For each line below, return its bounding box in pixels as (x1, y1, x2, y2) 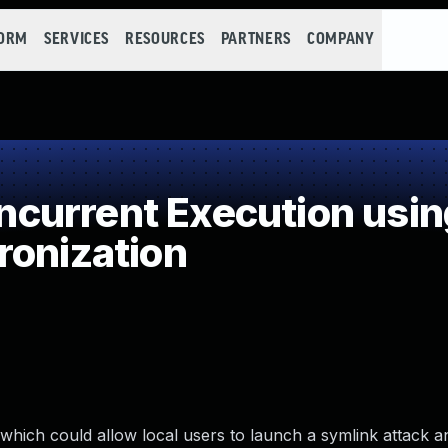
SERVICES (43, 31, 110, 48)
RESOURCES (125, 31, 205, 48)
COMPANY (306, 31, 375, 48)
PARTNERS (220, 31, 291, 48)
